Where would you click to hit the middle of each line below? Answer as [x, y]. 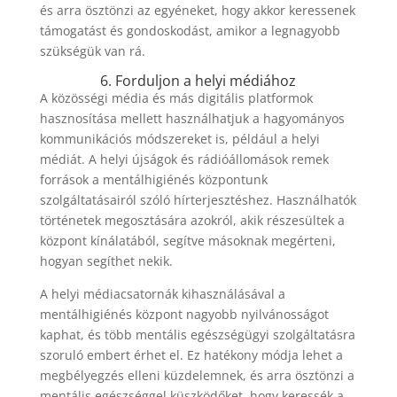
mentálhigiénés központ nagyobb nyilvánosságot [184, 314]
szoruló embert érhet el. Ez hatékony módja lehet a [191, 355]
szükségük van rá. [92, 51]
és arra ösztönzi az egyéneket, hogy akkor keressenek [197, 10]
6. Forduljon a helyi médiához [198, 81]
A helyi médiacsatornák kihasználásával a [162, 294]
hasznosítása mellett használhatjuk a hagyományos [192, 118]
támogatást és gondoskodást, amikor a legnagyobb [190, 31]
